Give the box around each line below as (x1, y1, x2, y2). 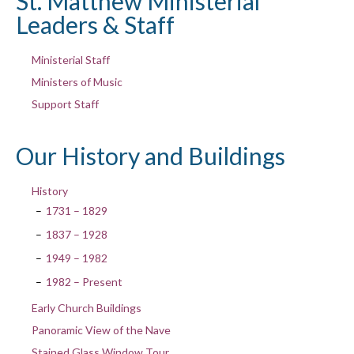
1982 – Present (45, 274, 122, 288)
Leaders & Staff (16, 9, 175, 39)
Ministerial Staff (31, 52, 110, 66)
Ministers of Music (31, 74, 122, 88)
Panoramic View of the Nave (31, 322, 171, 337)
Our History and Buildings (16, 141, 285, 170)
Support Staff (31, 96, 99, 111)
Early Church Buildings (31, 300, 141, 314)
